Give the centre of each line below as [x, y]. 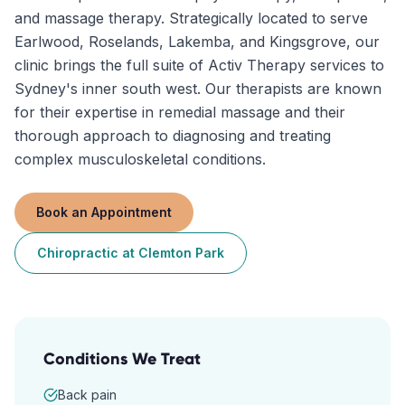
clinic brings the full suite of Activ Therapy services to [199, 65]
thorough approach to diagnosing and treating [173, 136]
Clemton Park [181, 253]
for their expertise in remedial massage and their [180, 112]
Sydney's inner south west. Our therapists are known [198, 89]
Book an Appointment [104, 212]
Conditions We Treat [122, 359]
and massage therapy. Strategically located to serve [191, 18]
